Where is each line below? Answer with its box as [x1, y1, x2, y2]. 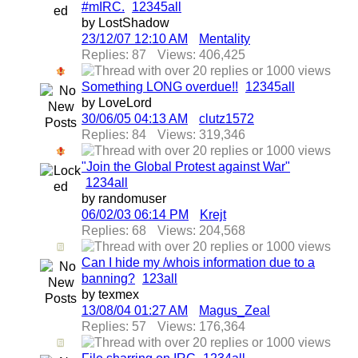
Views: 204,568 [157, 224, 245, 237]
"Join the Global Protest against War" [82, 160, 290, 173]
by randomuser [82, 192, 166, 205]
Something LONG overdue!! [82, 80, 238, 93]
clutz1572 [199, 112, 254, 125]
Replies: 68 [82, 224, 146, 237]
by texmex [82, 288, 139, 301]
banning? [82, 272, 135, 285]
